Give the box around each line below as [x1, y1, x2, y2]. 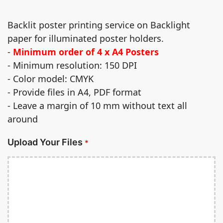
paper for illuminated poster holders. [7, 32, 164, 45]
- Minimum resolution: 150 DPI [7, 59, 137, 72]
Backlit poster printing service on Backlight [7, 19, 190, 31]
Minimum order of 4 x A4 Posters [13, 46, 159, 58]
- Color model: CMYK [7, 73, 94, 85]
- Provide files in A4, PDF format [7, 86, 141, 99]
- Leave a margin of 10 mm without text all [7, 100, 187, 112]
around [7, 113, 38, 125]
